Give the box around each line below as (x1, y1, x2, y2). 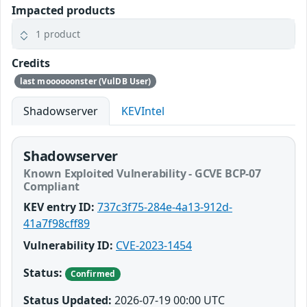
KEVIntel (121, 103, 164, 119)
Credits (12, 56, 50, 71)
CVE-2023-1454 (116, 237, 192, 253)
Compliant (23, 178, 80, 194)
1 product (36, 27, 80, 41)
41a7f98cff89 (23, 215, 90, 231)
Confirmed (70, 267, 115, 280)
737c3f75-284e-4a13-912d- (97, 199, 232, 214)
